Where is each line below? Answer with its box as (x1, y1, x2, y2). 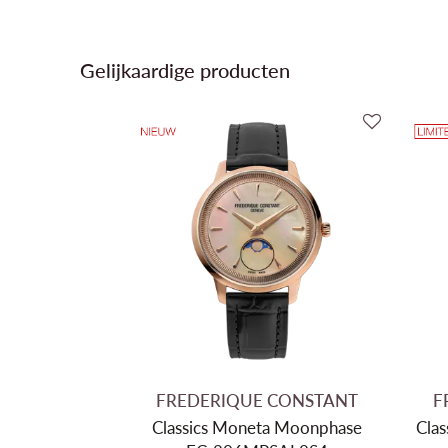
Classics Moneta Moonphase (152, 414, 363, 439)
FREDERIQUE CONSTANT (156, 387, 359, 412)
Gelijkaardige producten (80, 56, 290, 84)
